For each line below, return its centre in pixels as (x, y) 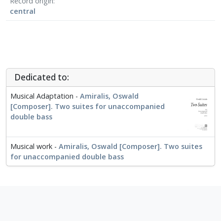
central (23, 11)
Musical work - (35, 147)
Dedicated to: (42, 77)
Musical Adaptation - (45, 96)
